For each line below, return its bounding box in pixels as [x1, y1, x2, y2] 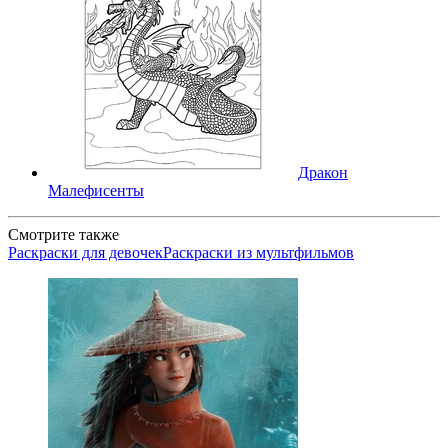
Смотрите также [8, 225, 119, 243]
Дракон [298, 163, 348, 181]
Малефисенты [48, 181, 144, 199]
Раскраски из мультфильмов [163, 243, 354, 261]
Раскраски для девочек [8, 243, 163, 261]
